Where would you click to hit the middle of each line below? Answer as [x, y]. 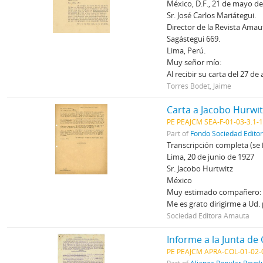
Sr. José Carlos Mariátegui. [212, 15]
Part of [179, 133]
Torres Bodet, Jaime [199, 86]
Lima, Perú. [186, 50]
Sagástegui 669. [194, 39]
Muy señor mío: [194, 62]
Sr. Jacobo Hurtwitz [200, 168]
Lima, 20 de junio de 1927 [211, 157]
